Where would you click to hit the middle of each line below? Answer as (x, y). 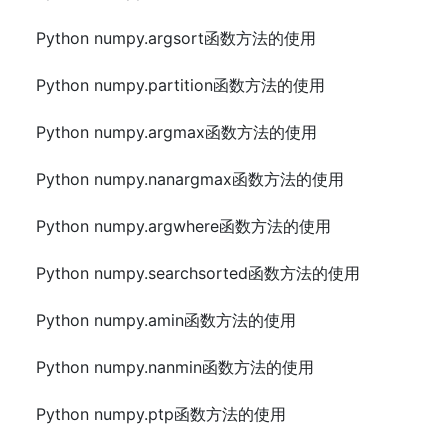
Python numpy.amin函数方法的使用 (166, 320)
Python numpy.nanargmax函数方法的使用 (190, 179)
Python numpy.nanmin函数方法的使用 (175, 367)
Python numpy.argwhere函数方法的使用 (183, 226)
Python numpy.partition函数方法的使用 (180, 85)
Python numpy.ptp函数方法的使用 (161, 414)
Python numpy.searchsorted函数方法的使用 (198, 273)
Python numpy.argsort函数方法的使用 (176, 38)
